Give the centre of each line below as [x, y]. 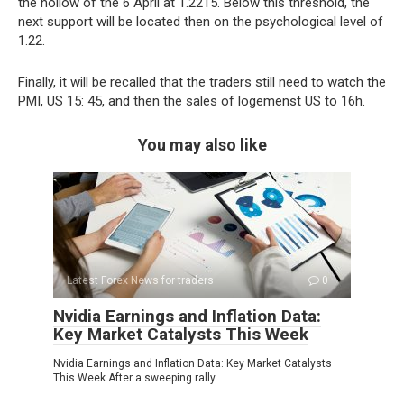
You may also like [202, 144]
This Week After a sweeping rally [134, 377]
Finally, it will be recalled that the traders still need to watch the [202, 82]
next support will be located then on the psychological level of [201, 21]
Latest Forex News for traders [140, 280]
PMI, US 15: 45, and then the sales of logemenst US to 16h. [192, 101]
